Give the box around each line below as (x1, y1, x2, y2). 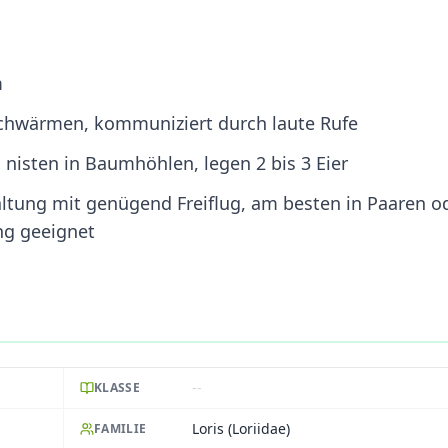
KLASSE (94, 378, 140, 396)
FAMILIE (94, 419, 147, 437)
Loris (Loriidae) (192, 418, 290, 438)
